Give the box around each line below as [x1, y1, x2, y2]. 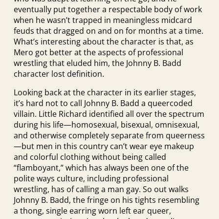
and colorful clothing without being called [14, 152, 166, 163]
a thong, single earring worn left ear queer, [14, 205, 171, 217]
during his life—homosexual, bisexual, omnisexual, [14, 119, 199, 131]
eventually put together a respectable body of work [14, 3, 202, 15]
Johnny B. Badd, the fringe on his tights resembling [14, 195, 199, 206]
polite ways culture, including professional [14, 173, 169, 184]
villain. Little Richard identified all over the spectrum [14, 109, 204, 120]
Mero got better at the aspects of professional [14, 46, 183, 58]
